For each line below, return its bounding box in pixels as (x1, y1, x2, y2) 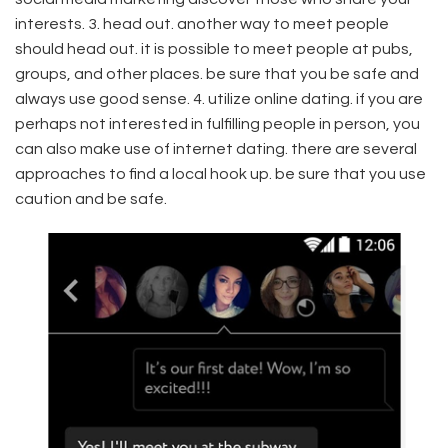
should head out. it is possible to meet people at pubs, (15, 41, 413, 58)
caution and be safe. (15, 191, 167, 208)
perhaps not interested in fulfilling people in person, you (15, 116, 420, 133)
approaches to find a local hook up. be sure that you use (15, 166, 426, 183)
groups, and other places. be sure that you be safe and (15, 66, 419, 83)
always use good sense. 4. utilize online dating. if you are (15, 91, 423, 108)
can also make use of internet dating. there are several (15, 141, 417, 158)
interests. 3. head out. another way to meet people (15, 16, 389, 33)
